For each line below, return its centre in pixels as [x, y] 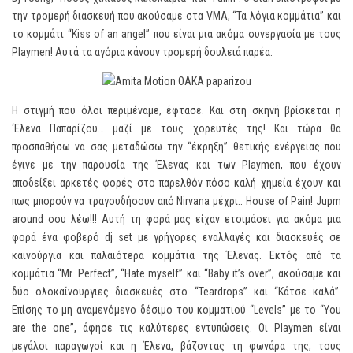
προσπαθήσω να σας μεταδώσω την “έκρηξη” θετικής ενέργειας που [176, 147]
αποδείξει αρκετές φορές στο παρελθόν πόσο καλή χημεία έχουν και [176, 183]
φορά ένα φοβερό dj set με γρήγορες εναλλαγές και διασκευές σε [176, 237]
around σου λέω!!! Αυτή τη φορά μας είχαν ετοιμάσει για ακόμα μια [176, 219]
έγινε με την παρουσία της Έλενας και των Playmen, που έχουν [176, 165]
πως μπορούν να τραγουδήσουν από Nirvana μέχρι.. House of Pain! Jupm [176, 201]
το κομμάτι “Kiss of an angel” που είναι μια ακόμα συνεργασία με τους [176, 34]
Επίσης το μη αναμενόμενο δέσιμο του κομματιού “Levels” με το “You [176, 310]
